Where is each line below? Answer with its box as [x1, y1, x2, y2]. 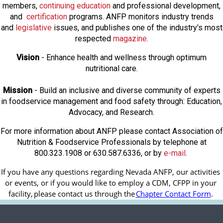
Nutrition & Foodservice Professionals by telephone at [16, 137, 207, 147]
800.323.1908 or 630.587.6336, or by [34, 148, 164, 158]
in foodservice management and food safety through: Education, [1, 96, 222, 106]
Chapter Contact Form [135, 188, 211, 199]
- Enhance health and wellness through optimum [39, 52, 207, 62]
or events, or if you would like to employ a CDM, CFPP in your [4, 177, 217, 188]
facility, [8, 188, 34, 199]
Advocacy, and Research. [69, 107, 154, 117]
